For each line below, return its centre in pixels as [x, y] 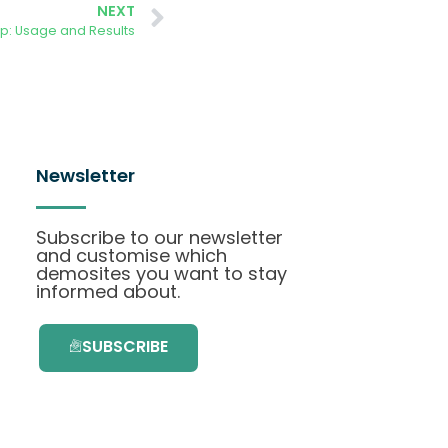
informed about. [108, 292]
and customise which [131, 256]
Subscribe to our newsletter [159, 238]
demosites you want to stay [161, 274]
